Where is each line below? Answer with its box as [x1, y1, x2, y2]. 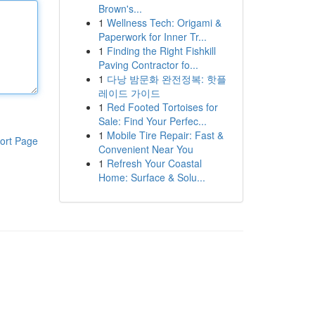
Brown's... [98, 1, 142, 15]
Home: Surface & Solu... [98, 170, 205, 184]
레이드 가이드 [98, 86, 160, 100]
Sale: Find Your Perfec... [98, 114, 207, 128]
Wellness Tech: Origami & [106, 15, 221, 30]
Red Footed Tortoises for [106, 100, 218, 114]
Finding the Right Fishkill [106, 44, 216, 58]
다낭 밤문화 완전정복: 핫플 [106, 72, 226, 86]
